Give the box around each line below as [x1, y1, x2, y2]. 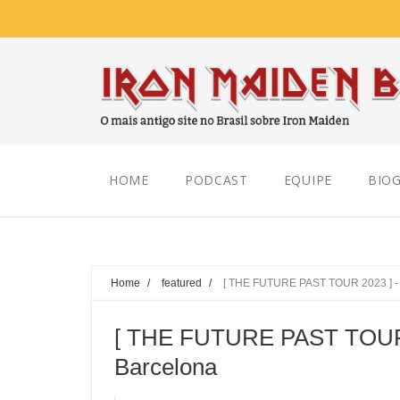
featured [162, 277, 202, 288]
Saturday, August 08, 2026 [100, 13, 252, 30]
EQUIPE [283, 171, 332, 188]
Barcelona [114, 354, 217, 380]
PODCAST [184, 171, 248, 188]
